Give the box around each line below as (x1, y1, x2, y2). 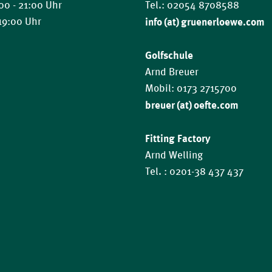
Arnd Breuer (144, 66, 199, 78)
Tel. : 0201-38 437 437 (144, 165, 243, 178)
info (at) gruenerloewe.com (144, 15, 265, 28)
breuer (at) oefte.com (144, 98, 239, 111)
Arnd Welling (144, 149, 203, 161)
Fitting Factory (144, 132, 211, 144)
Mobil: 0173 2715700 (144, 82, 237, 95)
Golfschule (144, 49, 193, 61)
